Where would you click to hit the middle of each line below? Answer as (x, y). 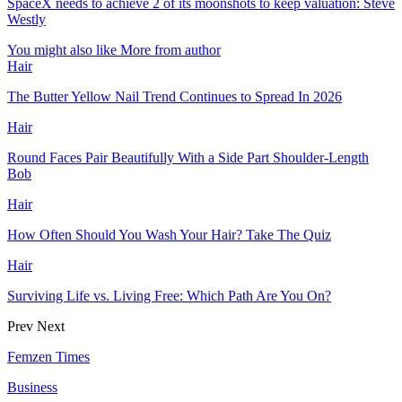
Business (32, 387)
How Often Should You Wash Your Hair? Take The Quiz (169, 234)
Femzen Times (48, 356)
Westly (26, 19)
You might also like (62, 49)
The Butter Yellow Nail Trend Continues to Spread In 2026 (175, 96)
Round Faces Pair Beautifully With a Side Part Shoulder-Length (188, 157)
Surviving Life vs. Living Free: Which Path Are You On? (169, 295)
